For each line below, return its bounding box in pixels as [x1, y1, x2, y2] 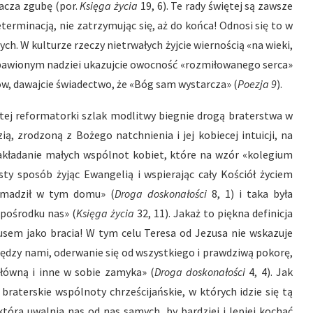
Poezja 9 [238, 77, 277, 91]
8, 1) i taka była [207, 187, 293, 201]
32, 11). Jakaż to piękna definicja [137, 206, 293, 220]
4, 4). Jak [249, 265, 293, 279]
